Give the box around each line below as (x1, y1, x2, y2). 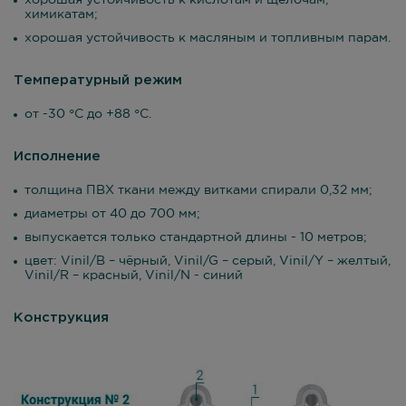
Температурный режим (14, 74, 182, 86)
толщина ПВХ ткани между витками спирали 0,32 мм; (24, 185, 372, 196)
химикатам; (24, 9, 98, 20)
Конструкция (14, 312, 109, 324)
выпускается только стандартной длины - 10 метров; (24, 232, 367, 243)
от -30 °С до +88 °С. (24, 109, 151, 120)
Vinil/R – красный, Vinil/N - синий (24, 270, 243, 281)
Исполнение (14, 150, 101, 162)
